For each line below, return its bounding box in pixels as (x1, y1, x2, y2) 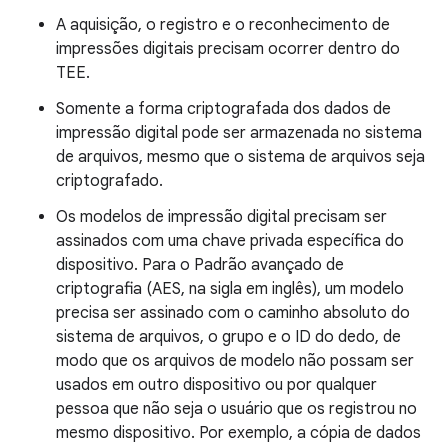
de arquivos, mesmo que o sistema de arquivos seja (56, 146, 425, 167)
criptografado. (56, 170, 163, 191)
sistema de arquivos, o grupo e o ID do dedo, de (56, 326, 401, 347)
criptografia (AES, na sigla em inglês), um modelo (56, 278, 404, 299)
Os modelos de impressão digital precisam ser (56, 206, 387, 227)
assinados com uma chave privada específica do (56, 230, 404, 251)
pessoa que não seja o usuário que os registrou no (56, 398, 417, 419)
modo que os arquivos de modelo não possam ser (56, 350, 414, 371)
